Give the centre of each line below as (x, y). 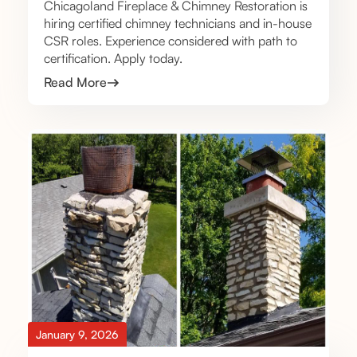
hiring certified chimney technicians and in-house (178, 23)
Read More (75, 82)
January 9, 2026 (77, 334)
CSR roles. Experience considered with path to (171, 40)
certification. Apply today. (113, 58)
